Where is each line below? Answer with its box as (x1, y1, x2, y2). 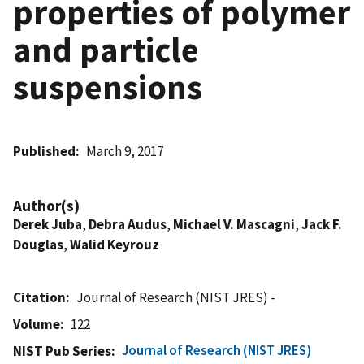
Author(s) (13, 195, 80, 215)
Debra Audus (89, 214, 167, 233)
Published (13, 141, 76, 160)
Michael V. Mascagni (173, 214, 295, 233)
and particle (13, 27, 199, 71)
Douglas (13, 235, 63, 253)
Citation (13, 288, 66, 306)
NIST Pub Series (13, 341, 111, 360)
